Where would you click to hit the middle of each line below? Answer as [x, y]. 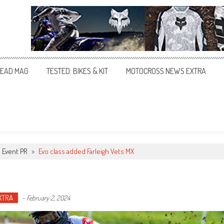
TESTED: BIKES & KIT [77, 71]
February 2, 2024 [48, 198]
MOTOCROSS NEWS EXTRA [166, 71]
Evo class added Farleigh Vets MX [86, 151]
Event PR [15, 151]
